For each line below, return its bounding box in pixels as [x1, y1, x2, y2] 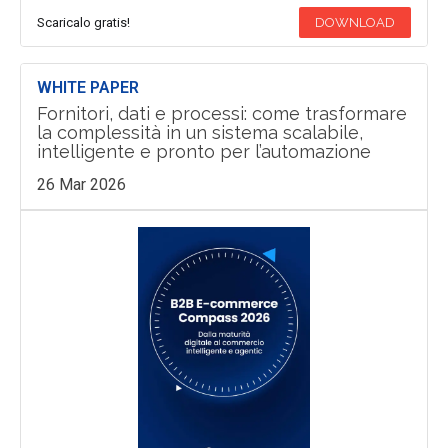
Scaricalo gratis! [36, 15, 130, 31]
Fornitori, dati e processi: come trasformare [36, 103, 407, 125]
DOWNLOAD [315, 15, 396, 31]
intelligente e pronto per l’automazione [36, 141, 371, 163]
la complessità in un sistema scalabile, [36, 122, 363, 144]
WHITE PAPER [36, 78, 139, 98]
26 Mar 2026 [36, 175, 126, 195]
